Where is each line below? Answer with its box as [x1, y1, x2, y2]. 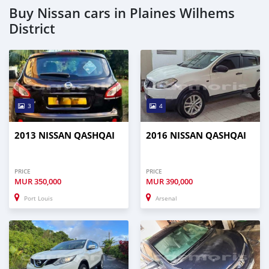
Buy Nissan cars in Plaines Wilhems [9, 4, 235, 23]
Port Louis [24, 195, 53, 203]
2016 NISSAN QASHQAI [146, 129, 246, 142]
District [9, 20, 55, 38]
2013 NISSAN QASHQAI [14, 129, 115, 142]
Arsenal [156, 195, 177, 203]
